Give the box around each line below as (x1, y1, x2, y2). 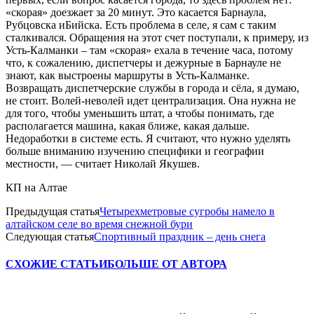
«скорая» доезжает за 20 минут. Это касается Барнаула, (6, 6, 266, 18)
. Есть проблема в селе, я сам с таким (100, 18, 276, 31)
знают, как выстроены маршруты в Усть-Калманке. (6, 69, 250, 81)
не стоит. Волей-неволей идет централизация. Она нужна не (6, 94, 296, 107)
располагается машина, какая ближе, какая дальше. (6, 119, 250, 132)
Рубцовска (6, 18, 56, 31)
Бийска (65, 18, 100, 31)
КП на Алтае (6, 181, 67, 193)
